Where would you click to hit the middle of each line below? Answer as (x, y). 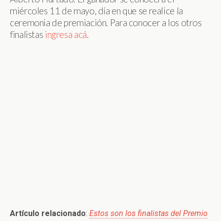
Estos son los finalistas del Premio (148, 213)
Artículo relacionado (48, 213)
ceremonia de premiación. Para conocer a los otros (106, 23)
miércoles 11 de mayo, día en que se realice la (96, 11)
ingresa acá (66, 35)
